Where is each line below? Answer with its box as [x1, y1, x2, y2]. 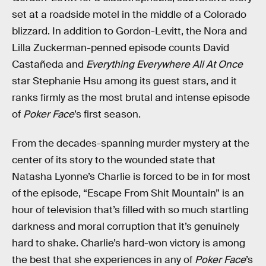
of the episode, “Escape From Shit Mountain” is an [12, 187, 244, 200]
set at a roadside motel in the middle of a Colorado [12, 8, 246, 21]
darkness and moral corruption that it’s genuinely [12, 220, 239, 233]
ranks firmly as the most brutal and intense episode [12, 91, 250, 104]
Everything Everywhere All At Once [86, 58, 243, 71]
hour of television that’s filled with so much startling [12, 204, 249, 217]
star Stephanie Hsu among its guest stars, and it [12, 74, 237, 87]
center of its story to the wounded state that [12, 154, 216, 167]
